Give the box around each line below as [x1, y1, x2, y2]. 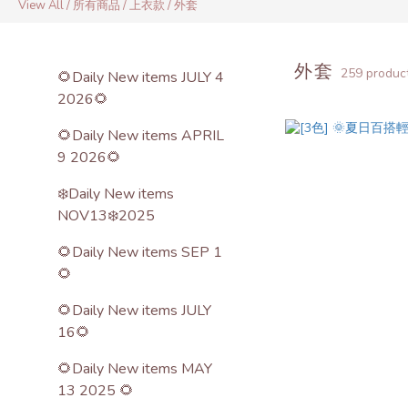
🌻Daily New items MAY [57, 359, 212, 379]
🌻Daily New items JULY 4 [57, 67, 224, 87]
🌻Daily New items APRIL [57, 126, 224, 146]
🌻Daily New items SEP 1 [57, 242, 222, 262]
